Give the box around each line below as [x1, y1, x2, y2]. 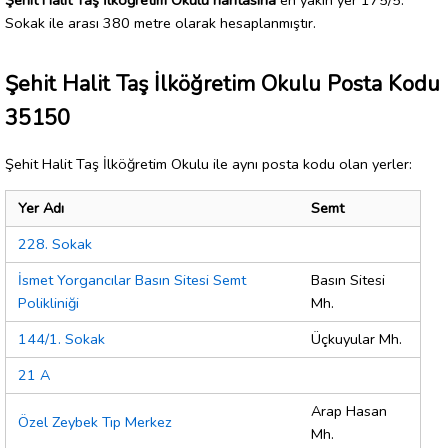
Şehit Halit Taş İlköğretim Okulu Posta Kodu [5, 68, 440, 99]
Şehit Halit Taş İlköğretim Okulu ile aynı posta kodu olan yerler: [5, 153, 412, 174]
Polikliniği [18, 293, 79, 314]
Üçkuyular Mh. [311, 329, 402, 350]
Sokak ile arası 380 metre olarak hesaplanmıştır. [5, 12, 316, 33]
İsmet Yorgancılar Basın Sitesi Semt [18, 270, 246, 291]
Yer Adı [18, 198, 64, 219]
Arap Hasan [311, 401, 387, 422]
